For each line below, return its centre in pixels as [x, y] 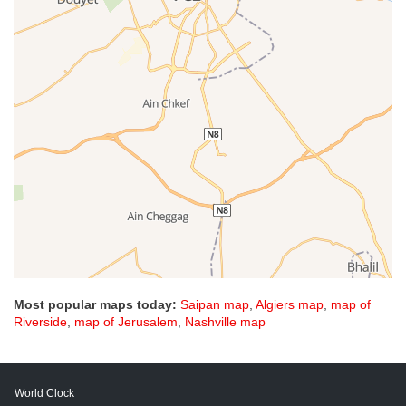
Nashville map [225, 322]
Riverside [40, 322]
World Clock [44, 394]
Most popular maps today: [95, 305]
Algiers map [290, 305]
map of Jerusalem [126, 322]
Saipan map [215, 305]
